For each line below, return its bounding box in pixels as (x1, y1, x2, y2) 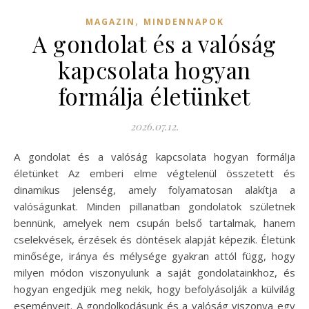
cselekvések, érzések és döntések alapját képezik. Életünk (14, 232, 295, 247)
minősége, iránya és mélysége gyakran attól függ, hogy (14, 249, 295, 263)
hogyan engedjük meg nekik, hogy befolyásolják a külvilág (14, 282, 295, 297)
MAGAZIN (85, 16, 135, 28)
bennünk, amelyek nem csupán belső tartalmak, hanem (14, 216, 295, 230)
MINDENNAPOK (143, 16, 224, 28)
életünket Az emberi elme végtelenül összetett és (14, 166, 295, 181)
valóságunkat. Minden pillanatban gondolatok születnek (14, 199, 295, 214)
